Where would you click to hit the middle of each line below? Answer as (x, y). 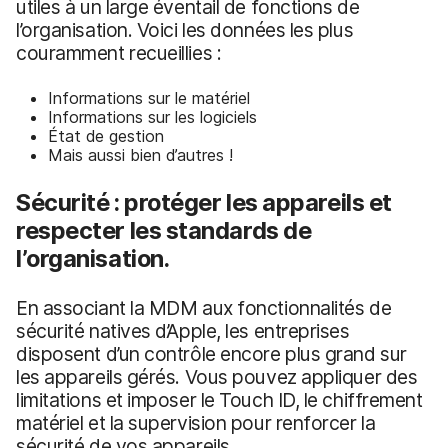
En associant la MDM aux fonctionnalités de (204, 307)
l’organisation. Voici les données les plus (185, 29)
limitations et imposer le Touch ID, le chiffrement (219, 399)
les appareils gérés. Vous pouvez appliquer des (217, 376)
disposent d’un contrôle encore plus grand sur (211, 353)
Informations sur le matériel (149, 97)
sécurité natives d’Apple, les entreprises (183, 330)
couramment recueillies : (119, 52)
